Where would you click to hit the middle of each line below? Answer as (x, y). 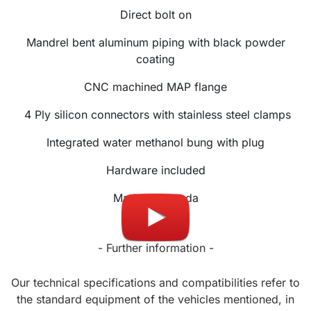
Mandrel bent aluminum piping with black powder (155, 43)
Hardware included (155, 170)
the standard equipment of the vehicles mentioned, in (155, 300)
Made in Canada (155, 198)
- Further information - (155, 248)
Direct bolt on (155, 15)
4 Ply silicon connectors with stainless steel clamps (155, 115)
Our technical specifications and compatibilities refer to (155, 283)
